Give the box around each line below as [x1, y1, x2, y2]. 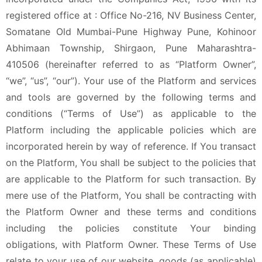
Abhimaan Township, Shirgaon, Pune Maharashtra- [6, 42, 256, 54]
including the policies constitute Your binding [6, 222, 256, 234]
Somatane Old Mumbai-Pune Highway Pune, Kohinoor [6, 26, 256, 37]
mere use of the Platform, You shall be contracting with [6, 189, 256, 201]
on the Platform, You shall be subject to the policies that [6, 157, 256, 168]
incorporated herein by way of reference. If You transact [6, 140, 256, 152]
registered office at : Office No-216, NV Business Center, [6, 9, 256, 21]
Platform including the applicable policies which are [6, 124, 256, 136]
